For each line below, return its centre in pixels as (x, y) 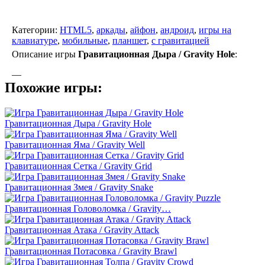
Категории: (36, 30)
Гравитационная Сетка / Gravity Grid (78, 166)
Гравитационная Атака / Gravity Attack (82, 230)
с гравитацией (180, 40)
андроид (177, 30)
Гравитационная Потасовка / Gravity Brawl (91, 251)
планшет (130, 40)
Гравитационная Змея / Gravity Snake (79, 187)
